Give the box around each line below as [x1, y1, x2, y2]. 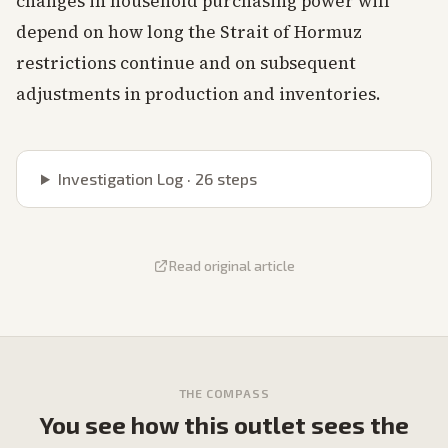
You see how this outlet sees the [39, 410, 409, 439]
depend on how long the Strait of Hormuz [16, 20, 362, 44]
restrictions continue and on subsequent [16, 51, 356, 75]
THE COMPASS [178, 386, 270, 400]
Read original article [169, 257, 295, 274]
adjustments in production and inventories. [16, 82, 381, 106]
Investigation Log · [57, 169, 195, 188]
